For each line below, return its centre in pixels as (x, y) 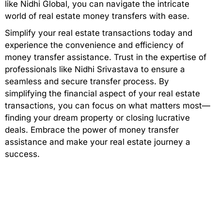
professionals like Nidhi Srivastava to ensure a (95, 70)
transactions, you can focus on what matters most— (108, 106)
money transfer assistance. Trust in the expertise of (106, 57)
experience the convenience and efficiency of (94, 45)
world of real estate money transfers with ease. (97, 16)
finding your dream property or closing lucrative (97, 118)
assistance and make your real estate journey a (98, 142)
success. (22, 154)
